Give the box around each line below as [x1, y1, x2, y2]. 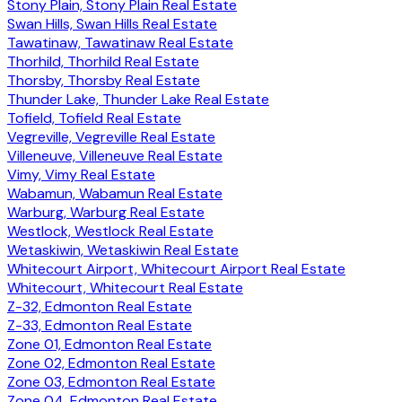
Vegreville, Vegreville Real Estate [7, 127, 215, 146]
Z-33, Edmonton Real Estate [7, 315, 192, 335]
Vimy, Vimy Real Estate [7, 164, 155, 184]
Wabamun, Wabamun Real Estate [7, 183, 223, 203]
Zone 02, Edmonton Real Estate [7, 353, 215, 372]
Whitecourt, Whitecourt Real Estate [7, 277, 243, 297]
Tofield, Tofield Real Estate [7, 108, 181, 127]
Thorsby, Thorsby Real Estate [7, 70, 200, 90]
